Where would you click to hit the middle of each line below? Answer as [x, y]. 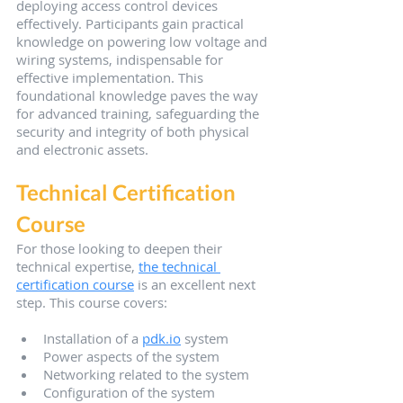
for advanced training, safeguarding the [139, 114]
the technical [179, 267]
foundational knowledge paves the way [139, 96]
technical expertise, [77, 267]
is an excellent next [197, 285]
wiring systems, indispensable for [121, 60]
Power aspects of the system [131, 357]
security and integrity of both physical [134, 132]
